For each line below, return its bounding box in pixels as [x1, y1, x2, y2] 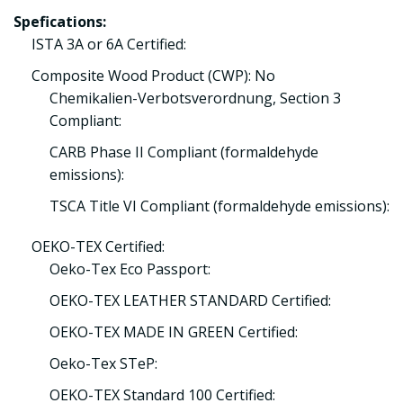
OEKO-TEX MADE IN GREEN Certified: [49, 322, 298, 342]
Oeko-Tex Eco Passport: [49, 259, 210, 279]
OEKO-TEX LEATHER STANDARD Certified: [49, 291, 331, 310]
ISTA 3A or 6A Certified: [31, 34, 186, 54]
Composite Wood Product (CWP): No [31, 66, 275, 85]
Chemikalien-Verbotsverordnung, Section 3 [49, 88, 341, 108]
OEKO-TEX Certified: [31, 237, 165, 256]
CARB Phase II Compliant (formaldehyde [49, 142, 318, 162]
